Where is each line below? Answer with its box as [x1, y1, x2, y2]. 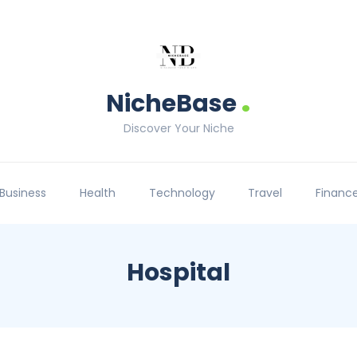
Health [79, 185, 116, 202]
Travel [248, 185, 283, 202]
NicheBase [106, 87, 237, 120]
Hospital [127, 256, 230, 290]
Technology [148, 185, 215, 202]
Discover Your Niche [123, 120, 234, 136]
